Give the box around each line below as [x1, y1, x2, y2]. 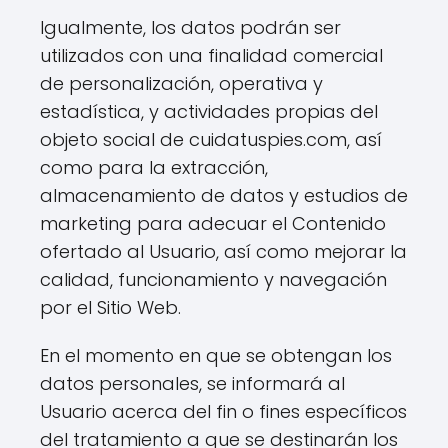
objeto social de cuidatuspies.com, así [40, 127, 382, 152]
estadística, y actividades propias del [40, 99, 378, 124]
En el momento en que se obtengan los [40, 343, 392, 368]
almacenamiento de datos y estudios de [40, 183, 408, 208]
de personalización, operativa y [40, 71, 323, 96]
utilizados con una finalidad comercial [40, 43, 383, 68]
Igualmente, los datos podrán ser [40, 15, 341, 40]
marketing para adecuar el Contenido [40, 211, 386, 236]
